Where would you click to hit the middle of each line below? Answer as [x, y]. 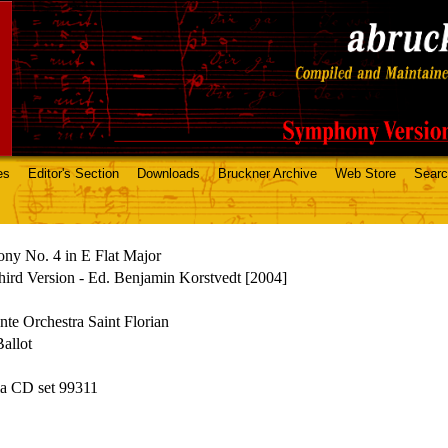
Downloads [168, 173]
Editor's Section [73, 173]
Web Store [365, 173]
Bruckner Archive [267, 173]
